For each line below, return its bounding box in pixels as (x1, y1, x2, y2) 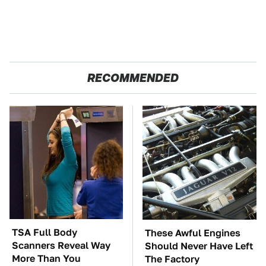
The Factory (145, 253, 199, 265)
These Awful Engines (145, 227, 240, 239)
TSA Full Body (12, 226, 77, 238)
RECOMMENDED (87, 68, 179, 87)
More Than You (12, 252, 81, 264)
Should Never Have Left (145, 240, 253, 252)
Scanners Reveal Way (12, 239, 110, 251)
